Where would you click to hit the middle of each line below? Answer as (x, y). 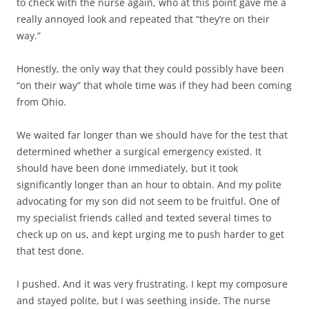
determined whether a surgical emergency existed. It (139, 151)
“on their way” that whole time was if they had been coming (154, 85)
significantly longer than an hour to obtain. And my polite (149, 185)
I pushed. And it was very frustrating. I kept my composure (152, 284)
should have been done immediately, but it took (127, 168)
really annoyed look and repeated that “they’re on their (143, 19)
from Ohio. (41, 102)
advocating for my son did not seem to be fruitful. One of (148, 201)
